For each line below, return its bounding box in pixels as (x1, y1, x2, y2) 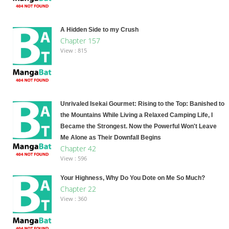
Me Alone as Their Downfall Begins (60, 133, 161, 141)
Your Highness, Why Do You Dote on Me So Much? (60, 174, 205, 181)
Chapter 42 (60, 143, 96, 153)
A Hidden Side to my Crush (60, 26, 139, 33)
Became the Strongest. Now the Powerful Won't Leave (60, 122, 217, 130)
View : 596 (60, 154, 87, 162)
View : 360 (60, 194, 87, 202)
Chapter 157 (60, 35, 100, 45)
